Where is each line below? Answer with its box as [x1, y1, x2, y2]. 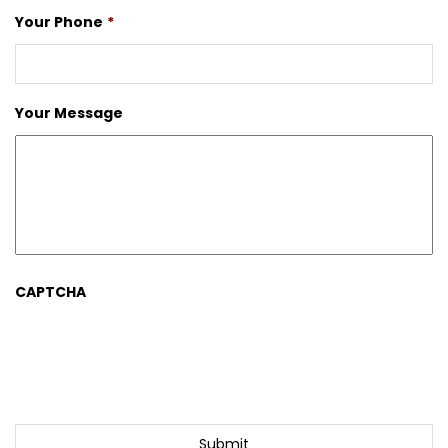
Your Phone [15, 12, 103, 32]
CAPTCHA [15, 282, 86, 302]
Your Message [15, 103, 123, 123]
